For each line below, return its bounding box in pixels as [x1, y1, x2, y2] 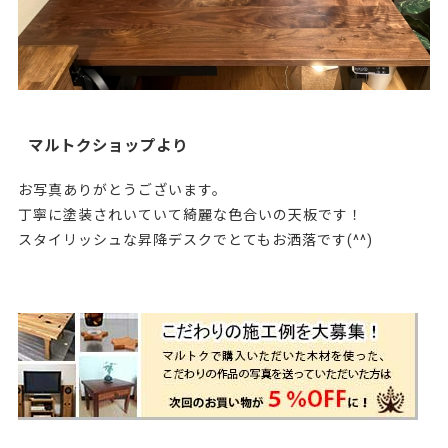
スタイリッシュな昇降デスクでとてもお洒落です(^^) [17, 231, 373, 248]
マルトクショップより [27, 136, 188, 155]
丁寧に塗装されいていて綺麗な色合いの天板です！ [17, 206, 363, 223]
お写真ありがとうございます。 [17, 181, 227, 198]
